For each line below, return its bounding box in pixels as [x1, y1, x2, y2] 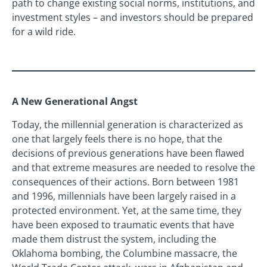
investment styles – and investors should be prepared [12, 11, 253, 24]
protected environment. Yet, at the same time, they [12, 203, 241, 217]
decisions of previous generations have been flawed [12, 146, 244, 160]
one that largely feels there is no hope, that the [12, 132, 222, 145]
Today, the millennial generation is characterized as [12, 117, 243, 131]
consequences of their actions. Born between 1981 [12, 175, 239, 188]
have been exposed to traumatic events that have [12, 218, 234, 231]
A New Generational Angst [12, 95, 138, 108]
